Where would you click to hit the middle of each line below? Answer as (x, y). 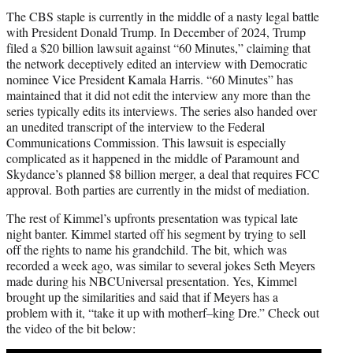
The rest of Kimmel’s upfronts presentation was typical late (152, 217)
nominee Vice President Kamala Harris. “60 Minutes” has (150, 79)
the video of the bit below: (71, 328)
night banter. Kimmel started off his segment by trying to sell (156, 233)
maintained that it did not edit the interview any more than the (158, 95)
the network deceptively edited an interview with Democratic (157, 63)
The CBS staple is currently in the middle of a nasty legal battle (163, 16)
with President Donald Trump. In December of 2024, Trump (156, 32)
